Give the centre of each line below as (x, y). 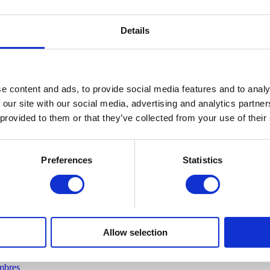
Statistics (202, 160)
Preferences (67, 160)
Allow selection (135, 233)
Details (135, 31)
